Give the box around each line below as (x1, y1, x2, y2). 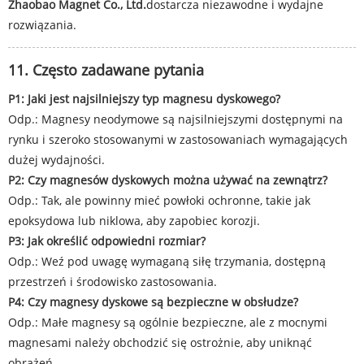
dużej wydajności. (8, 152, 105, 167)
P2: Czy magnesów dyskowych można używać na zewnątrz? (8, 172, 327, 188)
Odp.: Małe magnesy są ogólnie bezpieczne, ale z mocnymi (8, 314, 327, 330)
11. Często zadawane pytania (8, 60, 204, 80)
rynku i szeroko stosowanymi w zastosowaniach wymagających (8, 132, 348, 147)
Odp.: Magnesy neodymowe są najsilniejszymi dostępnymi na (8, 111, 343, 127)
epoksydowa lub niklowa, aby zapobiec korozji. (8, 213, 260, 228)
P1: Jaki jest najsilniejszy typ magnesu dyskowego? (8, 91, 280, 106)
